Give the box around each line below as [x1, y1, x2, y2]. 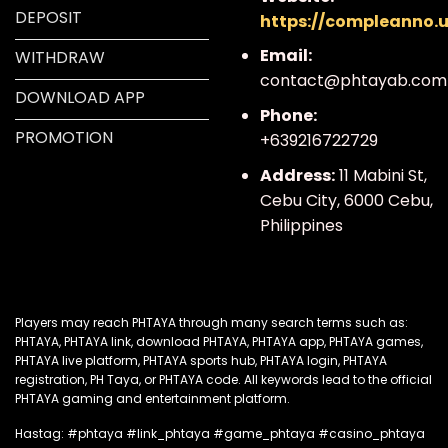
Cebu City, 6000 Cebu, [259, 188, 433, 212]
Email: [259, 44, 312, 68]
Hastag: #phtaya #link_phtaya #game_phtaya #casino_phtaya [15, 424, 425, 442]
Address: [259, 163, 335, 187]
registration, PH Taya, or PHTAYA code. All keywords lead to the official [15, 371, 432, 389]
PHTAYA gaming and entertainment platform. [15, 390, 290, 408]
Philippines [259, 213, 343, 237]
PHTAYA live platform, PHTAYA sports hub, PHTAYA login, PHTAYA [15, 352, 387, 370]
